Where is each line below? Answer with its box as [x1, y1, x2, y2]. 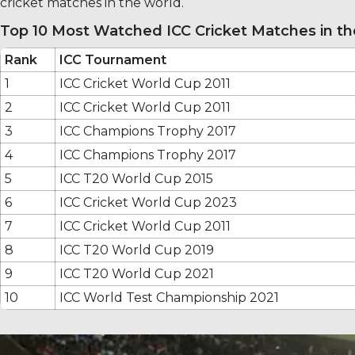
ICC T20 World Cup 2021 [59, 265, 214, 281]
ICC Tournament [59, 52, 166, 67]
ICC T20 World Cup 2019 [59, 242, 214, 258]
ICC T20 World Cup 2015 [59, 170, 213, 186]
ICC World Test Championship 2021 [59, 289, 279, 305]
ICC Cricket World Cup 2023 [59, 194, 237, 210]
